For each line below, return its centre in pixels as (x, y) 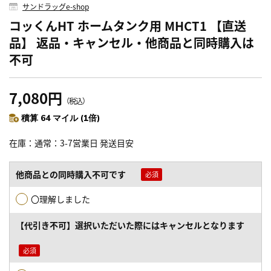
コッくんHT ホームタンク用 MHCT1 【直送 (128, 25)
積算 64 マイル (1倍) (61, 118)
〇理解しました (60, 199)
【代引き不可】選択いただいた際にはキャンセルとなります (130, 225)
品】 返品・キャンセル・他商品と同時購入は (132, 42)
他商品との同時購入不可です (71, 174)
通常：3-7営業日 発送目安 (84, 142)
